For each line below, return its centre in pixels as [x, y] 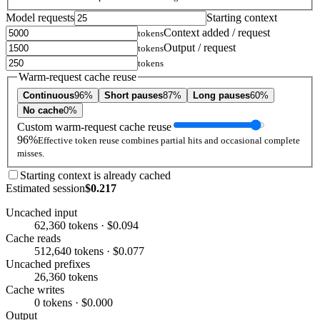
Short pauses [134, 95]
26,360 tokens [66, 276]
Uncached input [41, 212]
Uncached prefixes [48, 264]
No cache [43, 110]
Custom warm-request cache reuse [94, 126]
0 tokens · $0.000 [74, 302]
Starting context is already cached [95, 175]
